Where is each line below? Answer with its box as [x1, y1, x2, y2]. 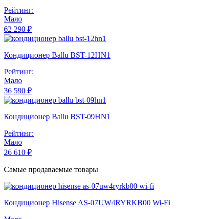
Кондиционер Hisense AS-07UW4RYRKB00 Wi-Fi [4, 198, 170, 207]
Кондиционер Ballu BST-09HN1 [4, 112, 110, 121]
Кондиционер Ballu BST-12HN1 [4, 51, 110, 60]
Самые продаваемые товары [4, 165, 98, 174]
